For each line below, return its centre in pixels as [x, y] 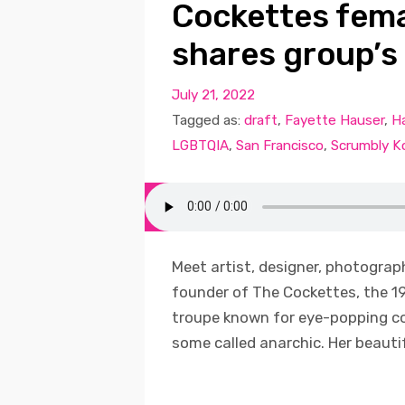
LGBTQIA [200, 145]
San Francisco [279, 145]
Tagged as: [207, 120]
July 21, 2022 [213, 94]
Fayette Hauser [334, 120]
